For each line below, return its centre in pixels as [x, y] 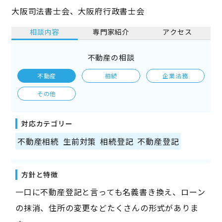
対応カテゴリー [47, 124]
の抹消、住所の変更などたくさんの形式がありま [107, 208]
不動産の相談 [111, 57]
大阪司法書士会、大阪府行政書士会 [78, 11]
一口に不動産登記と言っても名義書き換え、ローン [110, 192]
